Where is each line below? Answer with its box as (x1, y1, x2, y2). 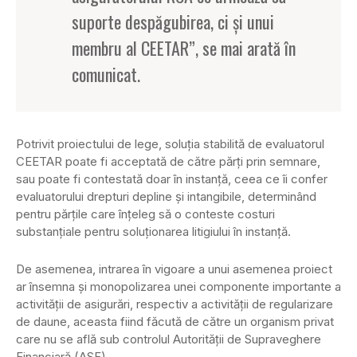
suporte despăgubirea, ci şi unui (72, 9, 274, 35)
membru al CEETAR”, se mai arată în (72, 35, 296, 61)
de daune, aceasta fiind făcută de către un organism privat (16, 314, 334, 330)
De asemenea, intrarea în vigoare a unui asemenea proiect (16, 261, 332, 277)
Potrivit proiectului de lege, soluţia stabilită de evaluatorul (16, 136, 324, 152)
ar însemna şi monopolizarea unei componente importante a (16, 279, 341, 295)
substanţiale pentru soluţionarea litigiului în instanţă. (16, 224, 291, 240)
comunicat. (72, 61, 140, 88)
